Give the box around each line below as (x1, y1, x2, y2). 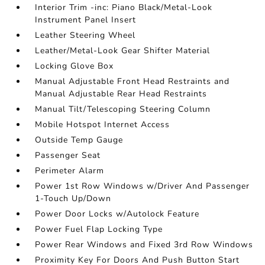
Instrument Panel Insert (35, 14, 137, 25)
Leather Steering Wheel (35, 30, 136, 41)
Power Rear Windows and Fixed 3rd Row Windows (35, 239, 254, 250)
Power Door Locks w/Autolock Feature (35, 208, 200, 219)
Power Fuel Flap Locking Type (35, 224, 163, 235)
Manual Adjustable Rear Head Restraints (35, 88, 208, 99)
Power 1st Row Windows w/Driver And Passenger (35, 180, 250, 192)
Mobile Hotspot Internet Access (35, 119, 170, 130)
